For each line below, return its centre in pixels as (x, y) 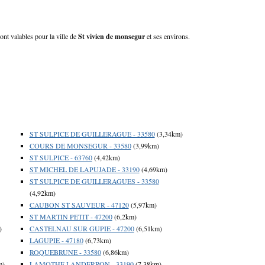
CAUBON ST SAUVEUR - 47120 (79, 204)
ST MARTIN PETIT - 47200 (71, 216)
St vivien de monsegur (112, 36)
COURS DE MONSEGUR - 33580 (80, 145)
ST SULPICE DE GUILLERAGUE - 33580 (92, 133)
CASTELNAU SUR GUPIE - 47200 (82, 228)
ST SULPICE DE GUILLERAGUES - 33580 (94, 181)
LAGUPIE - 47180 (56, 240)
